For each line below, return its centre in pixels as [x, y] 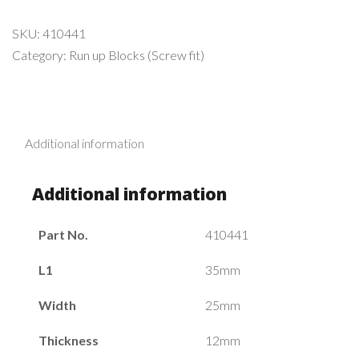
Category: [40, 54]
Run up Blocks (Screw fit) [137, 54]
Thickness [69, 340]
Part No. [63, 234]
